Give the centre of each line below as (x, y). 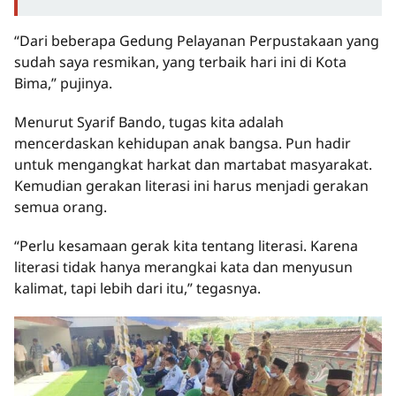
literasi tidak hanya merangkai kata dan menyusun (183, 267)
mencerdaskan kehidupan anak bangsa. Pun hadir (183, 144)
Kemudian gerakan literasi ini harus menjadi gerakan (191, 186)
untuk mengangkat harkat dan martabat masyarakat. (193, 165)
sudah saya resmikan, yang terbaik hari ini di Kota (180, 62)
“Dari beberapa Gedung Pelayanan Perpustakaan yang (197, 41)
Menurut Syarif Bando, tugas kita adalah (149, 122)
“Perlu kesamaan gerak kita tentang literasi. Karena (186, 246)
